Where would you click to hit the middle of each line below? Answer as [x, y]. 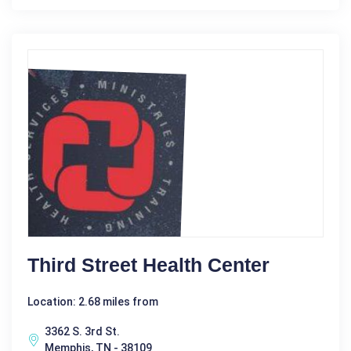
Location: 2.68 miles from [93, 301]
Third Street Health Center [148, 264]
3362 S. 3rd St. [82, 331]
